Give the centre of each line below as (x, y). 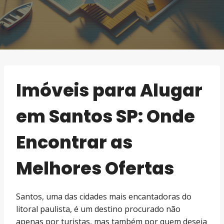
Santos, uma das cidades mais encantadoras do (104, 196)
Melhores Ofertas (95, 168)
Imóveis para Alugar (109, 90)
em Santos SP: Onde (105, 116)
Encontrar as (74, 142)
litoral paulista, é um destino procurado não (98, 209)
